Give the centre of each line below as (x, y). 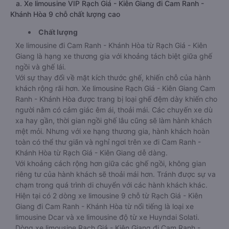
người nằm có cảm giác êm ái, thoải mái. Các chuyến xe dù (114, 110)
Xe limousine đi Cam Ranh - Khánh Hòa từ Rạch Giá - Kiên (111, 45)
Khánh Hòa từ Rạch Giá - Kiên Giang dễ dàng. (91, 153)
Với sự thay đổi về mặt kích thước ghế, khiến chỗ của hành (113, 77)
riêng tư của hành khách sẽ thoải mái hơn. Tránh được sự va (116, 174)
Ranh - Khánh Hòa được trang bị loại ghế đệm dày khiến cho (116, 99)
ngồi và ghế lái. (41, 67)
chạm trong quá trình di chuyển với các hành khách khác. (111, 185)
